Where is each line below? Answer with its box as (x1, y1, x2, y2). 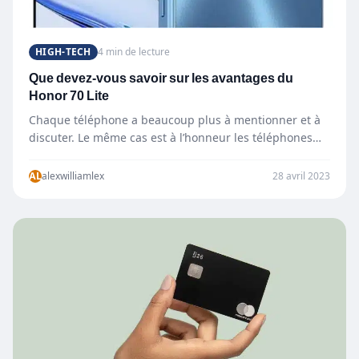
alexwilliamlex (42, 169, 104, 182)
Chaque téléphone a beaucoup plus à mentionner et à (29, 112, 321, 127)
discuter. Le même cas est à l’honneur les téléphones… (29, 130, 321, 144)
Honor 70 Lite (29, 86, 109, 105)
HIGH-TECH (35, 45, 91, 58)
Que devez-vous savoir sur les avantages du (29, 68, 293, 87)
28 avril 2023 (272, 169, 330, 182)
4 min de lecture (97, 45, 170, 58)
